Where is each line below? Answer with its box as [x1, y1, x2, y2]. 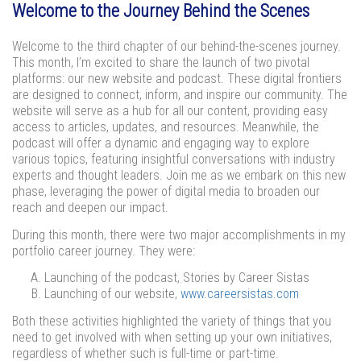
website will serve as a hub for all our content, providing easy [12, 103, 328, 118]
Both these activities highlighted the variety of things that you [12, 313, 331, 329]
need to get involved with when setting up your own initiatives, [12, 329, 332, 345]
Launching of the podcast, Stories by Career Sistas [44, 270, 309, 286]
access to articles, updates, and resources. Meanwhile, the [12, 119, 319, 135]
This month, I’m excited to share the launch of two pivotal [12, 55, 309, 70]
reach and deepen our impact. [12, 200, 168, 215]
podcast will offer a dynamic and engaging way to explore [12, 135, 309, 151]
